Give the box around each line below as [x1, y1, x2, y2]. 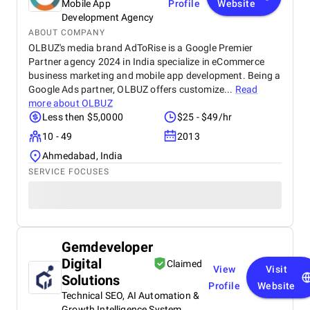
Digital [62, 255, 102, 272]
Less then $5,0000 [42, 111, 123, 122]
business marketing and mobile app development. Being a [28, 70, 281, 81]
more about [28, 98, 82, 109]
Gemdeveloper [62, 239, 153, 255]
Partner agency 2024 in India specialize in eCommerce [28, 56, 264, 67]
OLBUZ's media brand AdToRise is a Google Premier [28, 42, 253, 53]
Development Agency [62, 12, 154, 23]
